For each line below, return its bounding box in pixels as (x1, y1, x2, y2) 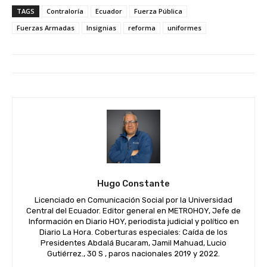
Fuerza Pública (134, 7, 182, 16)
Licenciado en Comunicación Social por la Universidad (35, 195, 232, 205)
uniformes (167, 23, 201, 33)
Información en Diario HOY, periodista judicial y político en (28, 217, 239, 226)
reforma (128, 23, 156, 33)
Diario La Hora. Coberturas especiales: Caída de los (39, 228, 228, 237)
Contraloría (46, 7, 83, 16)
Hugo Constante (97, 178, 170, 190)
